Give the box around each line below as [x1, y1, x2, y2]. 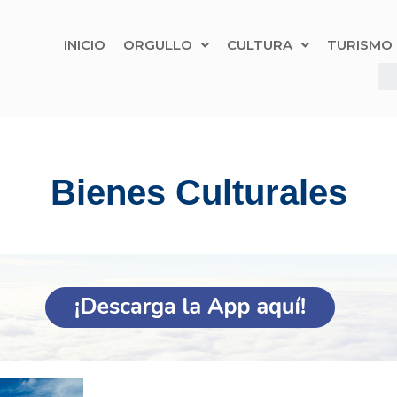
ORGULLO [122, 36, 192, 53]
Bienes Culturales [50, 173, 347, 212]
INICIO [63, 36, 105, 53]
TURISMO [326, 36, 393, 53]
